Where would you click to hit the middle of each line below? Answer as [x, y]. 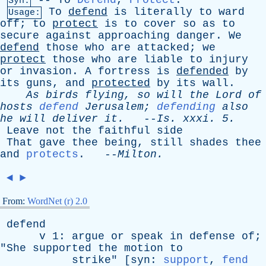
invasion [46, 71]
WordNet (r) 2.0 [57, 201]
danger [196, 36]
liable [163, 59]
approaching [134, 36]
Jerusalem [114, 107]
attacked [163, 47]
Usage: [24, 13]
